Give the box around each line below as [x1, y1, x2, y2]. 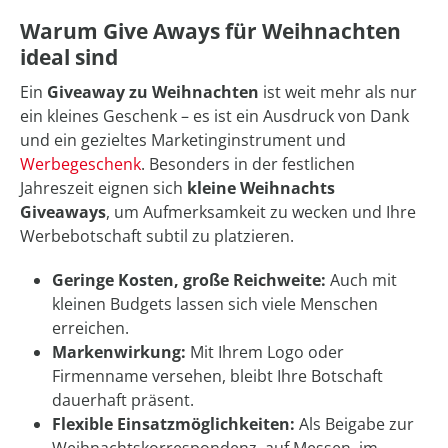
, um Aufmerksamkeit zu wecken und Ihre [106, 201, 416, 224]
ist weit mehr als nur [259, 81, 417, 104]
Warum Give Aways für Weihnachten [20, 17, 401, 46]
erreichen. [52, 317, 129, 340]
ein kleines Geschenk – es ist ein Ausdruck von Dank [20, 105, 409, 128]
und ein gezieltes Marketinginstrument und [20, 129, 346, 152]
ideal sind [20, 43, 118, 72]
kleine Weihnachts [187, 177, 335, 200]
